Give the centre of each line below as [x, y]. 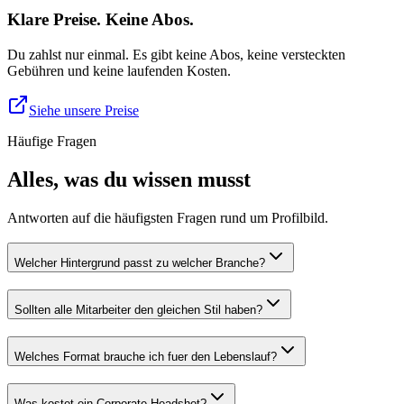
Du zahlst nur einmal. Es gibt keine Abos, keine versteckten [176, 54]
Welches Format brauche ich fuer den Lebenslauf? [146, 356]
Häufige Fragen [52, 141]
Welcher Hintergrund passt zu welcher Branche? [140, 263]
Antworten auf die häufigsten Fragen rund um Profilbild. [168, 217]
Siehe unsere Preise [84, 110]
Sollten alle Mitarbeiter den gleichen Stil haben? [138, 310]
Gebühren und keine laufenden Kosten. [119, 70]
